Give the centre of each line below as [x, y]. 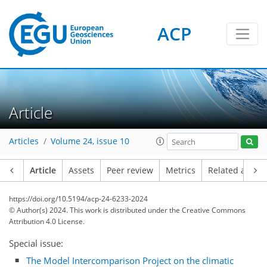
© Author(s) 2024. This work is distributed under [89, 210]
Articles [24, 142]
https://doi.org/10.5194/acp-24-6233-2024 [78, 199]
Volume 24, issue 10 [90, 142]
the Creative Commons [207, 210]
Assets [81, 170]
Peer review [130, 170]
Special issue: [36, 243]
